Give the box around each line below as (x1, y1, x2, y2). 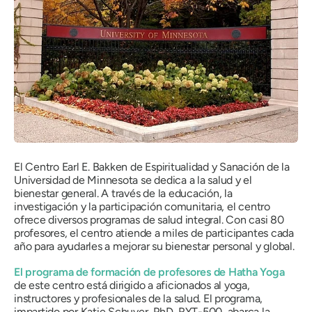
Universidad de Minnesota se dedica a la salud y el (14, 173, 253, 187)
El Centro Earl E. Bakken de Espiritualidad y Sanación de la (14, 159, 290, 173)
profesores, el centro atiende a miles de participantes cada (14, 226, 294, 240)
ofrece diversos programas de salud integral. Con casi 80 (14, 212, 284, 226)
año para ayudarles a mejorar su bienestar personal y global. (14, 239, 295, 253)
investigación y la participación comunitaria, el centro (14, 199, 270, 213)
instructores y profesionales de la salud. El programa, (14, 291, 263, 305)
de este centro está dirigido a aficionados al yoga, (14, 278, 250, 292)
